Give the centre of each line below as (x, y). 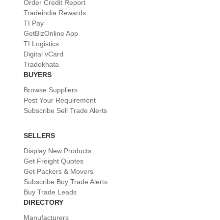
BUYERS (38, 74)
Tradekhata (41, 64)
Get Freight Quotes (54, 161)
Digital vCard (43, 54)
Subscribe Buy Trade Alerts (66, 181)
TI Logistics (41, 43)
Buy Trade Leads (50, 192)
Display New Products (57, 151)
